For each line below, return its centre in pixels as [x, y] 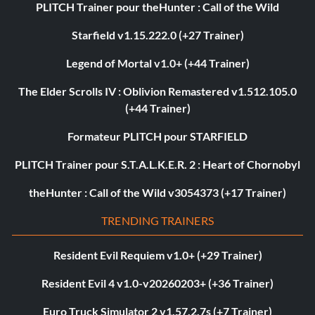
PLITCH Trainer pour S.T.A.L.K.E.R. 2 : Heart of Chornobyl [157, 164]
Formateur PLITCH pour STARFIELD [157, 136]
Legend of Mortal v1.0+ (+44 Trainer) [157, 63]
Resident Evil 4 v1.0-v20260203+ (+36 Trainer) [157, 283]
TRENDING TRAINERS [157, 220]
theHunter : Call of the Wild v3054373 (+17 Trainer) [157, 192]
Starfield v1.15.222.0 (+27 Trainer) [157, 34]
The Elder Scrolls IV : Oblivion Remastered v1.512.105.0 [157, 91]
